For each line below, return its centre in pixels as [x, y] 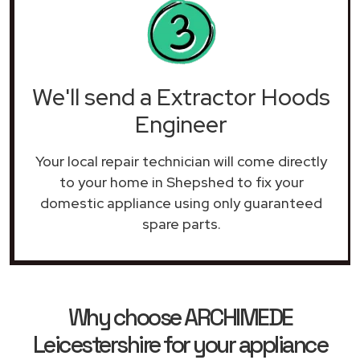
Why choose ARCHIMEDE [180, 317]
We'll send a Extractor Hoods [181, 97]
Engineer [181, 124]
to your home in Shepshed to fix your [181, 182]
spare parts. [181, 223]
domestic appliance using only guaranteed [181, 202]
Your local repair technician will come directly [181, 161]
